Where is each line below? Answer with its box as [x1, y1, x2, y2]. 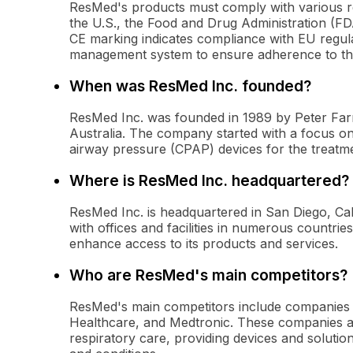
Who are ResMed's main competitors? [69, 266, 347, 285]
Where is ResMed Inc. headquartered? [69, 171, 349, 191]
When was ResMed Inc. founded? [69, 76, 311, 96]
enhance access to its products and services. [69, 236, 338, 252]
